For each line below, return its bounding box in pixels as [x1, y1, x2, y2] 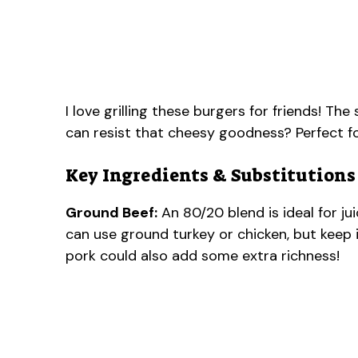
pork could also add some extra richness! [66, 245, 340, 265]
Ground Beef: [66, 202, 157, 222]
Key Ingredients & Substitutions [66, 163, 356, 187]
